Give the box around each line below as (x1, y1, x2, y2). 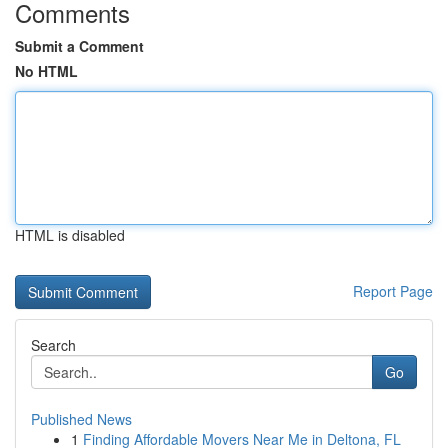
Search (31, 335, 76, 355)
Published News (31, 409, 132, 429)
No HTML (15, 61, 78, 81)
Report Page (353, 281, 433, 301)
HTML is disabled (15, 225, 125, 245)
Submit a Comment (15, 36, 144, 56)
